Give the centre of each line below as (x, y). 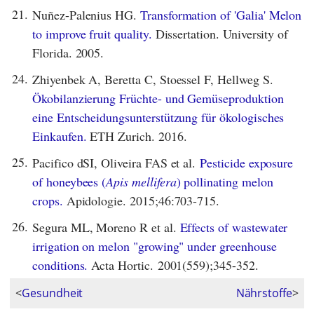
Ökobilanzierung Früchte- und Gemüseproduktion (158, 98)
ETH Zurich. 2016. (137, 136)
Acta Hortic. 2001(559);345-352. (173, 265)
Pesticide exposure (247, 162)
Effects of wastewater (234, 227)
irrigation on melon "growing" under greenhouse (155, 246)
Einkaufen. (60, 136)
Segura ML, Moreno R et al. (106, 227)
